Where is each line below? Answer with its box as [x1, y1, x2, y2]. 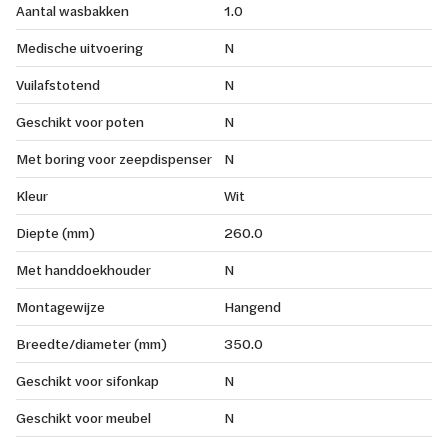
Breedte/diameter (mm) [16, 333, 167, 353]
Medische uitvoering [16, 37, 143, 57]
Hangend [224, 296, 281, 316]
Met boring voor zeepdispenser [16, 148, 212, 168]
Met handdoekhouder [16, 259, 151, 279]
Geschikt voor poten [16, 111, 144, 131]
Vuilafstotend [16, 74, 100, 94]
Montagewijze [16, 296, 105, 316]
